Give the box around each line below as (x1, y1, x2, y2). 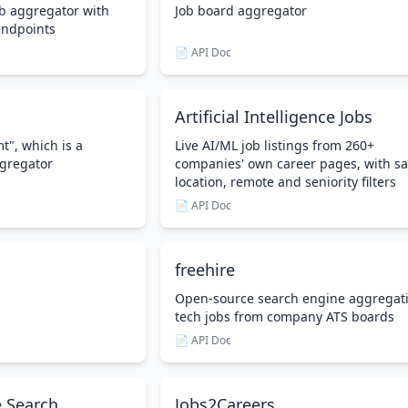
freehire (175, 259, 235, 280)
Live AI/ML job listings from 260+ (175, 137, 374, 154)
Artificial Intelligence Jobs (175, 106, 372, 127)
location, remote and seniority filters (175, 173, 396, 190)
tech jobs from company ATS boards (175, 308, 394, 325)
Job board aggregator (175, 2, 307, 19)
